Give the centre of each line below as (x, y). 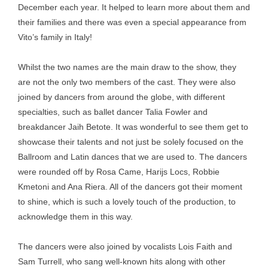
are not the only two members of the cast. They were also (127, 82)
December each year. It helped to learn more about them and (134, 7)
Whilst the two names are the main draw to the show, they (127, 67)
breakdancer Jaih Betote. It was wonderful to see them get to (133, 127)
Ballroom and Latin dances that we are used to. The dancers (133, 157)
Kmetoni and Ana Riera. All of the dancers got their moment (130, 187)
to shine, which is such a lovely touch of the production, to (127, 202)
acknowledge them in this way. (75, 217)
